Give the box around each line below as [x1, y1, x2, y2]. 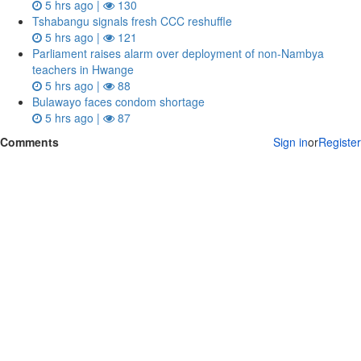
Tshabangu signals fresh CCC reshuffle [32, 13, 232, 29]
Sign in [273, 134, 308, 150]
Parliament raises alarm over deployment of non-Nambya [32, 45, 324, 61]
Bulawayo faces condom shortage [32, 93, 205, 110]
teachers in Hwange [32, 61, 134, 77]
